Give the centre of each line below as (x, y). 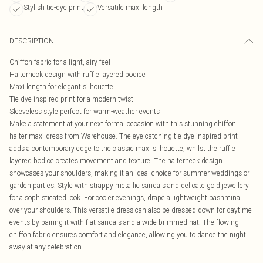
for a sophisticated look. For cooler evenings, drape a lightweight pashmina (125, 198)
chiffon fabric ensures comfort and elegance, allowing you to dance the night (128, 235)
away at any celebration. (46, 247)
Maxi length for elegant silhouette (61, 87)
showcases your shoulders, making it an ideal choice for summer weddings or (129, 173)
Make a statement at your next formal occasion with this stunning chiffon (123, 124)
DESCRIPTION (32, 41)
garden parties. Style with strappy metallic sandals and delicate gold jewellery (129, 185)
